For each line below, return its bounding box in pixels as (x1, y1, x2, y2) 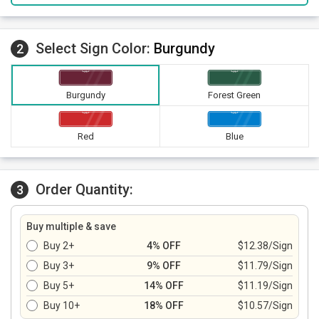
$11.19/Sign (238, 280, 293, 291)
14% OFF (144, 280, 184, 291)
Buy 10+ (43, 300, 80, 311)
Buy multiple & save (26, 221, 116, 232)
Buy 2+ (43, 240, 74, 251)
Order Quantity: (36, 181, 133, 198)
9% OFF (147, 260, 181, 271)
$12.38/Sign (238, 240, 293, 251)
